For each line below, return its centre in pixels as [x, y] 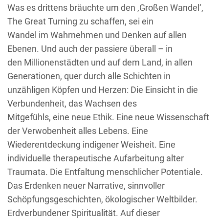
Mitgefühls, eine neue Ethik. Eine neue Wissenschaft [108, 117]
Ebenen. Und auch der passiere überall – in [90, 48]
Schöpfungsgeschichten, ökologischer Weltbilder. [102, 199]
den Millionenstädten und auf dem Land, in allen [100, 62]
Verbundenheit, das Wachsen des [72, 103]
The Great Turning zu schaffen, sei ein [80, 21]
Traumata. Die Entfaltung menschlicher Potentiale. [105, 172]
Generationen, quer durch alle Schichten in [89, 76]
